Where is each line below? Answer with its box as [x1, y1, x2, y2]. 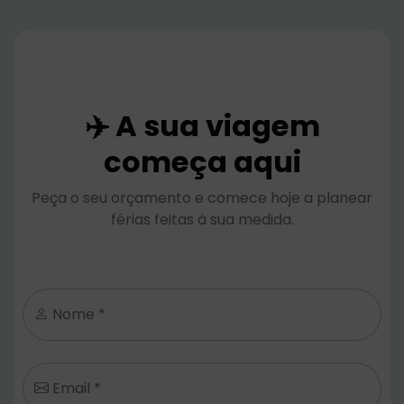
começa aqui [103, 142, 301, 183]
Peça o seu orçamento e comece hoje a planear [32, 188, 372, 209]
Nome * [49, 304, 106, 326]
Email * [49, 378, 101, 399]
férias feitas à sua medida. [110, 209, 294, 231]
